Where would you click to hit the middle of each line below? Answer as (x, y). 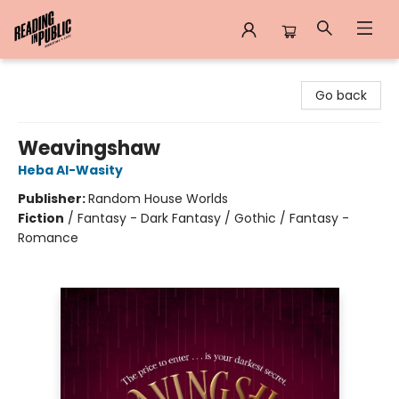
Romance (48, 238)
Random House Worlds (158, 199)
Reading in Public (65, 76)
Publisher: (53, 199)
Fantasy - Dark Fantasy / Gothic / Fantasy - (213, 218)
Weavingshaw (89, 148)
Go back (341, 95)
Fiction (41, 218)
